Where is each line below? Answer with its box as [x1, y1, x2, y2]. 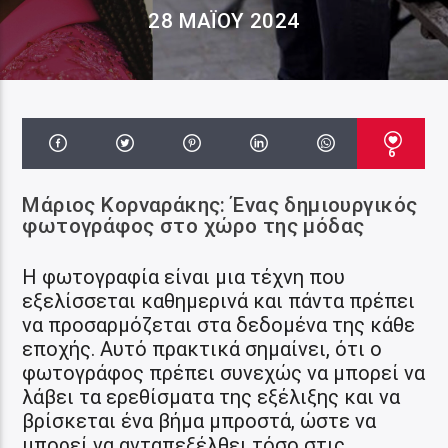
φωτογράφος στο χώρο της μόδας [22, 213, 365, 238]
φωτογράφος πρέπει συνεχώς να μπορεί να [22, 360, 426, 385]
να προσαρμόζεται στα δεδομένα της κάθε [22, 312, 416, 337]
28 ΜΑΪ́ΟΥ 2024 [148, 9, 300, 33]
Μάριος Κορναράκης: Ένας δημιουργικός [22, 192, 418, 217]
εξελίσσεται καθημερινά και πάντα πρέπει [22, 288, 416, 313]
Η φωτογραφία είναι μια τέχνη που [22, 264, 346, 289]
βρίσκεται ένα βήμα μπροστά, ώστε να [22, 408, 377, 433]
